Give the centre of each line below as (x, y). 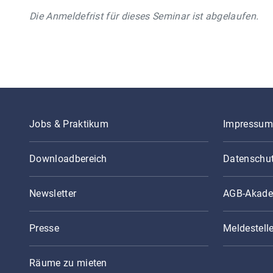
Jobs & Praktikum (69, 124)
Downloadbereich (68, 159)
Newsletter (53, 193)
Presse (44, 228)
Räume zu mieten (68, 263)
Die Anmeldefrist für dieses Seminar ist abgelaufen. (144, 16)
